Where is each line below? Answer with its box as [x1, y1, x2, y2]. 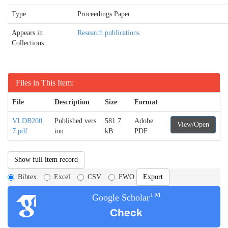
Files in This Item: [16, 78, 74, 87]
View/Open [177, 121, 209, 128]
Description [54, 98, 90, 106]
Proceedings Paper [77, 10, 130, 18]
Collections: [12, 39, 46, 47]
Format [134, 98, 158, 106]
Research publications [77, 29, 139, 37]
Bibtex [18, 173, 37, 181]
